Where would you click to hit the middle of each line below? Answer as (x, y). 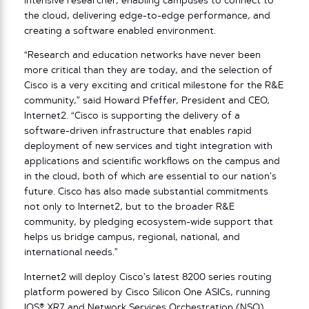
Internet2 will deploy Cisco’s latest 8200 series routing (148, 277)
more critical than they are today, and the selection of (148, 71)
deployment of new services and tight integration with (148, 147)
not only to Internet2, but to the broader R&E (129, 208)
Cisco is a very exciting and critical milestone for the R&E (154, 86)
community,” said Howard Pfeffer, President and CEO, (147, 101)
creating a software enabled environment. (121, 31)
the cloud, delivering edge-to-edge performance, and (147, 16)
